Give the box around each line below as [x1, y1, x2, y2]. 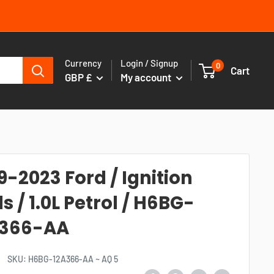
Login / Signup [120, 57, 178, 68]
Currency [65, 57, 102, 68]
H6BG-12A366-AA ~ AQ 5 [28, 253, 119, 264]
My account [120, 70, 173, 83]
